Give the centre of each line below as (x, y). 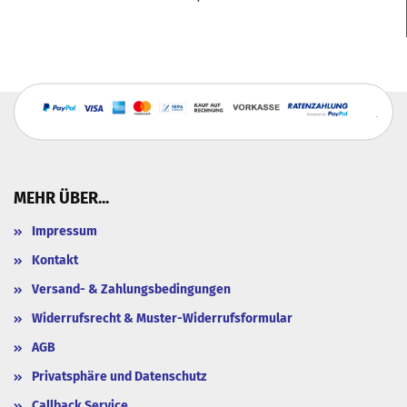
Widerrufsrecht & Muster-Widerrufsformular (162, 318)
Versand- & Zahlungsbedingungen (131, 289)
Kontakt (55, 260)
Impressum (65, 231)
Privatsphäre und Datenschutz (119, 376)
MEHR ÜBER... (61, 198)
